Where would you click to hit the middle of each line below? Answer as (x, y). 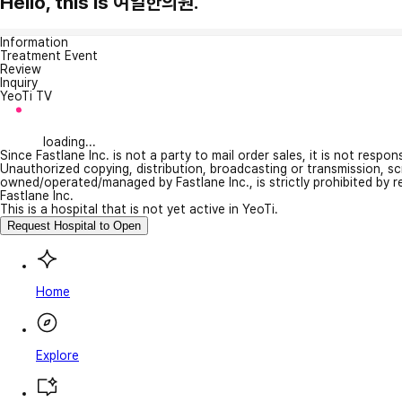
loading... (70, 141)
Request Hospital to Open (74, 225)
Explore (57, 355)
